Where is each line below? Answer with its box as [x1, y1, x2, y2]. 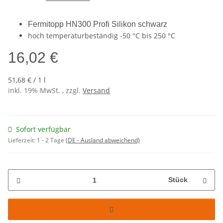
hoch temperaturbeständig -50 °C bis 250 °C [28, 31, 175, 41]
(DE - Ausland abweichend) [66, 136, 140, 145]
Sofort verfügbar [16, 124, 71, 134]
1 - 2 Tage [37, 136, 66, 145]
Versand [83, 86, 110, 96]
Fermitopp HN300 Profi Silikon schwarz [28, 20, 167, 29]
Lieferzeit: [8, 136, 37, 145]
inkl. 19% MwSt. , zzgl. [8, 86, 83, 96]
